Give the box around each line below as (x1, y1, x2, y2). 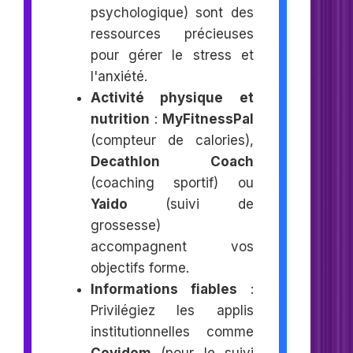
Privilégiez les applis (90, 302, 255, 318)
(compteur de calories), (90, 132, 255, 148)
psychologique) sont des (90, 4, 255, 20)
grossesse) (90, 217, 161, 233)
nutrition (90, 110, 150, 127)
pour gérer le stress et (90, 46, 255, 63)
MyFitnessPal (162, 110, 255, 127)
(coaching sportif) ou (90, 174, 255, 191)
